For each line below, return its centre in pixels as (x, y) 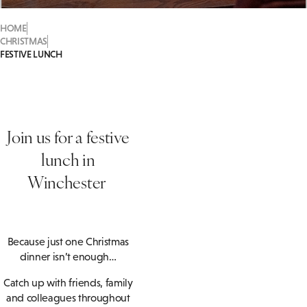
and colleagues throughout (68, 298)
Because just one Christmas (68, 242)
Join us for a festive (68, 137)
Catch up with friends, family (68, 283)
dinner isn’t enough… (68, 257)
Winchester (68, 182)
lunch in (68, 159)
